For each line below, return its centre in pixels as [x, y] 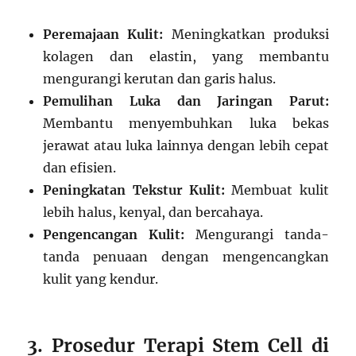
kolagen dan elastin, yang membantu [186, 57]
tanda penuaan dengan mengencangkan [186, 257]
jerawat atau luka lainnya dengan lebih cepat [186, 146]
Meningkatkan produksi [246, 35]
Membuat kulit [277, 190]
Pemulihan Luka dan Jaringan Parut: [186, 101]
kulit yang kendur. [101, 279]
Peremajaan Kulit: [103, 35]
